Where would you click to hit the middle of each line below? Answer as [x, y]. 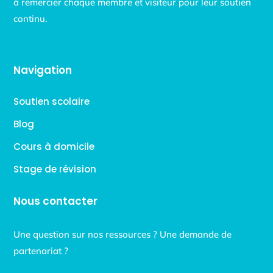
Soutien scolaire [52, 101]
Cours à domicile [54, 146]
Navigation [43, 70]
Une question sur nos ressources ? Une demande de [123, 234]
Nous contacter [56, 201]
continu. [31, 18]
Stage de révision [55, 169]
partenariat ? [42, 250]
